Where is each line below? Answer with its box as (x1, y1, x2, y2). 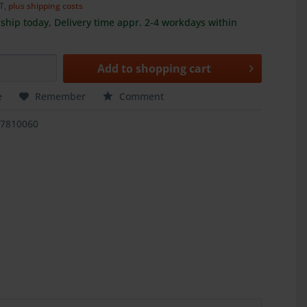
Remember (35, 90, 86, 103)
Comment (116, 90, 164, 103)
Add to (97, 61, 133, 76)
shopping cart (135, 61, 211, 76)
